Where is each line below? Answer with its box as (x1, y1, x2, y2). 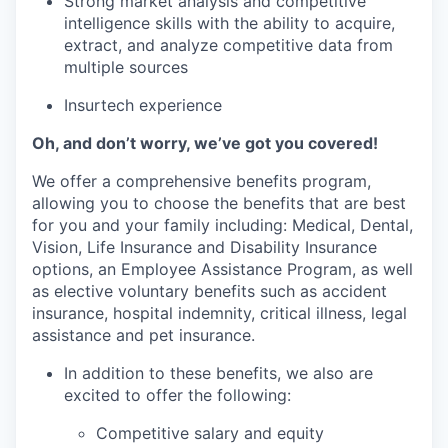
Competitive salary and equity (96, 423, 324, 444)
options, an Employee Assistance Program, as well (32, 259, 413, 280)
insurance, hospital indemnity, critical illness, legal (32, 303, 407, 324)
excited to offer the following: (64, 385, 291, 406)
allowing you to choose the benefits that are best (32, 193, 406, 214)
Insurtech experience (64, 95, 222, 116)
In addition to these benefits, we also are (64, 363, 373, 384)
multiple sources (64, 57, 188, 78)
